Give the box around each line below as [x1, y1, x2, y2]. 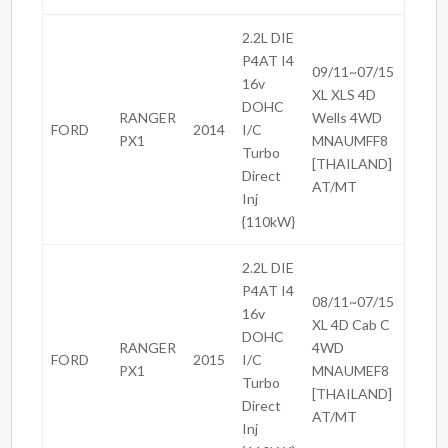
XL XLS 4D [312, 86, 377, 104]
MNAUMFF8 [312, 132, 389, 150]
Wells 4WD [312, 109, 383, 127]
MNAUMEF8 [312, 362, 390, 380]
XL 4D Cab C [312, 316, 391, 334]
